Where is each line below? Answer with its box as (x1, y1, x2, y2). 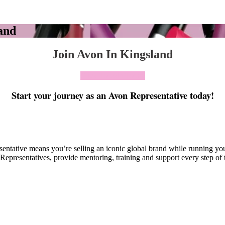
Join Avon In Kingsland (52, 47, 173, 61)
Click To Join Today (80, 71, 145, 80)
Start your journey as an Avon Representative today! (11, 88, 214, 102)
